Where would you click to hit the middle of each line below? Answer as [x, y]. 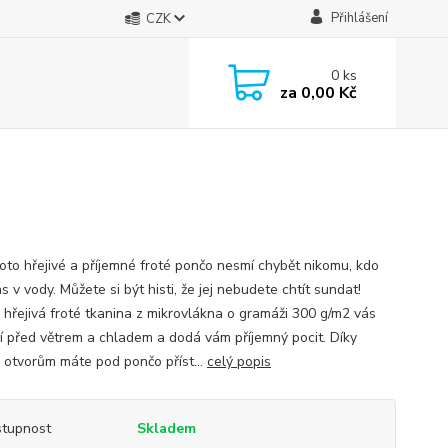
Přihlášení [359, 18]
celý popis [238, 361]
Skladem [166, 428]
